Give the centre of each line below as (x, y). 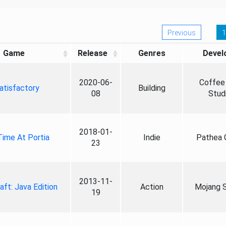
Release (93, 53)
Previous (182, 33)
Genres (152, 53)
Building (152, 88)
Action (152, 187)
